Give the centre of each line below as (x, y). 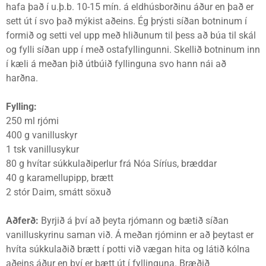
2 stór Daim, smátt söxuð (58, 192)
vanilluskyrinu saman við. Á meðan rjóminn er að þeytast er (130, 235)
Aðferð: (23, 221)
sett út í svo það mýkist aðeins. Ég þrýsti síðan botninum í (126, 21)
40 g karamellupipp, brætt (60, 178)
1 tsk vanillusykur (42, 149)
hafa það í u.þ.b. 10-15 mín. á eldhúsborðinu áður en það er (130, 7)
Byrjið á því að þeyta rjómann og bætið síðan (135, 221)
